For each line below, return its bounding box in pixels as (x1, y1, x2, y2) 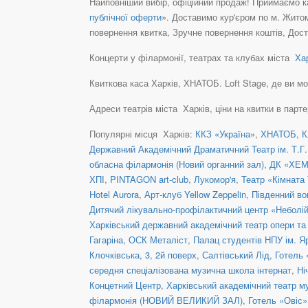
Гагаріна (89, 232, 123, 246)
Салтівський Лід (202, 247, 269, 261)
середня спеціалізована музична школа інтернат (89, 263, 291, 276)
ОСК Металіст (129, 232, 188, 246)
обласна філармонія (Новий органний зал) (89, 157, 264, 170)
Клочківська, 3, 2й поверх (89, 247, 197, 261)
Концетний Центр (89, 278, 161, 291)
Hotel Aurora (89, 187, 139, 201)
